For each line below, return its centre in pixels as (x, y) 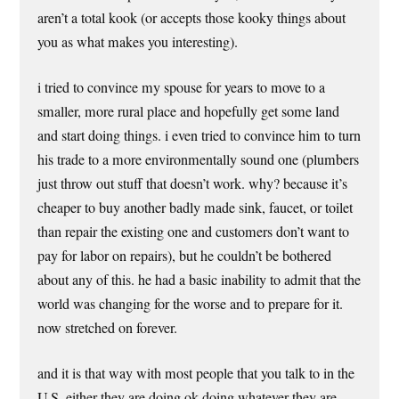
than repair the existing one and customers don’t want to (194, 232)
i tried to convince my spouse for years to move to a (182, 88)
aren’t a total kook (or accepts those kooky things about (192, 17)
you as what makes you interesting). (138, 41)
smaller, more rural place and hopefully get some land (189, 112)
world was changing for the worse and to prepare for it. (191, 304)
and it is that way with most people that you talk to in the (196, 374)
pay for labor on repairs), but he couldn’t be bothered (185, 256)
